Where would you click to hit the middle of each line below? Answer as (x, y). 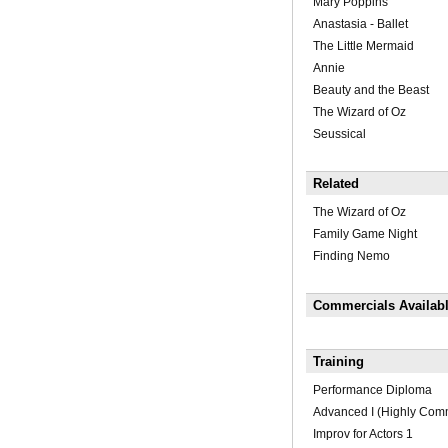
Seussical (339, 134)
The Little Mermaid (363, 46)
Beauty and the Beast (370, 90)
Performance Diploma (372, 390)
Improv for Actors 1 (362, 434)
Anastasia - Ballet (360, 24)
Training (338, 362)
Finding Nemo (351, 256)
